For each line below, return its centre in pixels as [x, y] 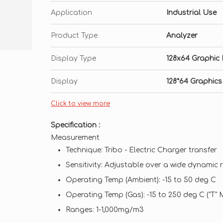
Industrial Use [191, 13]
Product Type [74, 36]
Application [71, 13]
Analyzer [182, 36]
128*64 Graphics [194, 81]
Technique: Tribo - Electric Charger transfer [141, 150]
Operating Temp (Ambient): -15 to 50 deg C [141, 180]
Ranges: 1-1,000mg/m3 [105, 210]
